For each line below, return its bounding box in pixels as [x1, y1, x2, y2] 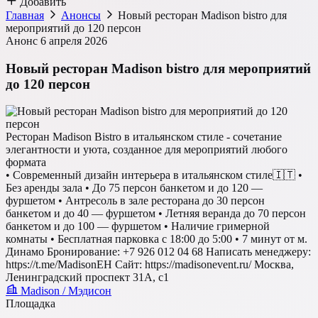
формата [6, 156, 46, 169]
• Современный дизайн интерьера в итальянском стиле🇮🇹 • [6, 169, 302, 182]
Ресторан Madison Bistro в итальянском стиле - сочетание [6, 131, 282, 143]
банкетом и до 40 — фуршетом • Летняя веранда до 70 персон [6, 207, 306, 220]
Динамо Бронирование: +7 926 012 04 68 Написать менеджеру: [6, 246, 311, 258]
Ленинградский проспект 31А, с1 [6, 271, 169, 284]
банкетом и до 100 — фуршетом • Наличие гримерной [6, 220, 270, 233]
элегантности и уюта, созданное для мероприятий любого [6, 143, 287, 156]
